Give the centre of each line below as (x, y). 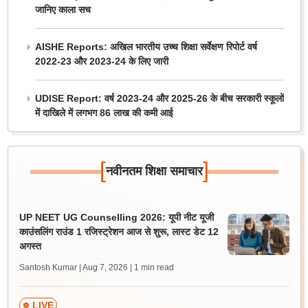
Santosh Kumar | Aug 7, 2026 (73, 267)
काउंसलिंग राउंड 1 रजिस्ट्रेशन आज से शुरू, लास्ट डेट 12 (119, 232)
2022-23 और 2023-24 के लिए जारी (101, 61)
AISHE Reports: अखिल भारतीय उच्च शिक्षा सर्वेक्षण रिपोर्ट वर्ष (146, 47)
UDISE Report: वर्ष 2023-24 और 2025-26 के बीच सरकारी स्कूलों (159, 98)
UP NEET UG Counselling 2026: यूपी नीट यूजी (116, 217)
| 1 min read (152, 267)
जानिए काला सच (63, 10)
